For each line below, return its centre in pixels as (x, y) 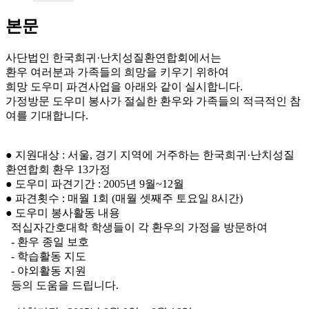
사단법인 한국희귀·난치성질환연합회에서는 (113, 57)
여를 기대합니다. (47, 115)
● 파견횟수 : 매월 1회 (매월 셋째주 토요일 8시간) (124, 198)
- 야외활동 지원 (46, 270)
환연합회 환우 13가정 (58, 169)
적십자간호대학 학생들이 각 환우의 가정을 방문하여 (137, 227)
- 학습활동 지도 (46, 256)
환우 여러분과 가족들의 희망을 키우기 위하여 (119, 72)
